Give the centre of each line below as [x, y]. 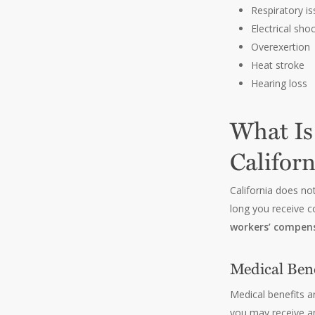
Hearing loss [279, 83]
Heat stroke [278, 65]
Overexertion [281, 47]
